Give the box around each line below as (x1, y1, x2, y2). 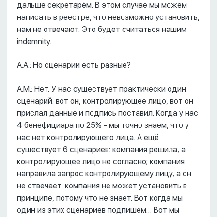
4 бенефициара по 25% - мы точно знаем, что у (17, 121, 189, 130)
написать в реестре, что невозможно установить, (17, 13, 200, 22)
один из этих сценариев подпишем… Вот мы (17, 205, 179, 215)
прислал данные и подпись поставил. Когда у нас (17, 108, 198, 118)
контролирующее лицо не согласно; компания (17, 157, 185, 166)
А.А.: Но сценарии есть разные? (17, 61, 131, 70)
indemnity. (17, 37, 51, 46)
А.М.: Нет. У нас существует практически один (17, 84, 186, 93)
